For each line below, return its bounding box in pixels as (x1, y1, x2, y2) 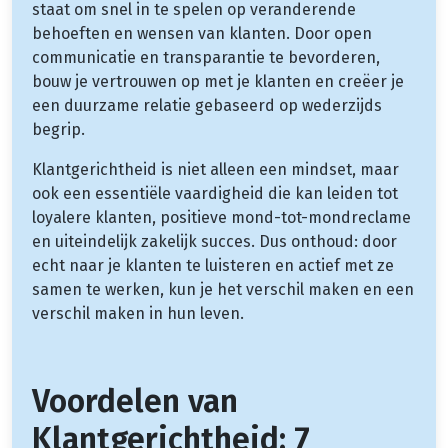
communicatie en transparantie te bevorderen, (32, 47, 380, 67)
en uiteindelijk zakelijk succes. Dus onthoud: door (32, 231, 397, 251)
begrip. (32, 119, 85, 139)
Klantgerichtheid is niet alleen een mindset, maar (32, 159, 399, 179)
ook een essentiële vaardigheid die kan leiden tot (32, 183, 398, 203)
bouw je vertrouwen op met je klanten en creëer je (32, 71, 404, 91)
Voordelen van (32, 381, 238, 420)
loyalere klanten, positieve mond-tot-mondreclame (32, 207, 411, 227)
